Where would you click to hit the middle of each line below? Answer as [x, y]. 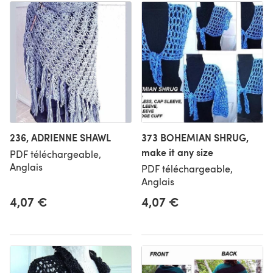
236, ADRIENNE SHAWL [60, 137]
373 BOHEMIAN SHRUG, [195, 137]
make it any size [177, 152]
